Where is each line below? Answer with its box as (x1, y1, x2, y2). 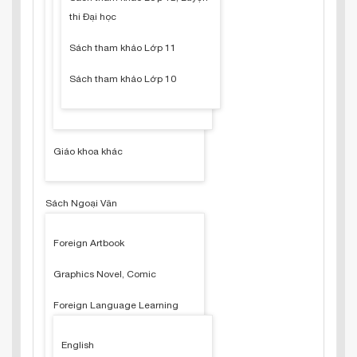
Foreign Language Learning (53, 300, 178, 311)
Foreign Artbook (53, 237, 124, 249)
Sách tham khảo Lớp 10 (69, 73, 176, 84)
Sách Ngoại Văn (45, 198, 117, 209)
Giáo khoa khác (53, 146, 123, 157)
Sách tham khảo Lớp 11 (69, 42, 176, 53)
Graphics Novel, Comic (53, 269, 156, 280)
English (61, 339, 94, 351)
